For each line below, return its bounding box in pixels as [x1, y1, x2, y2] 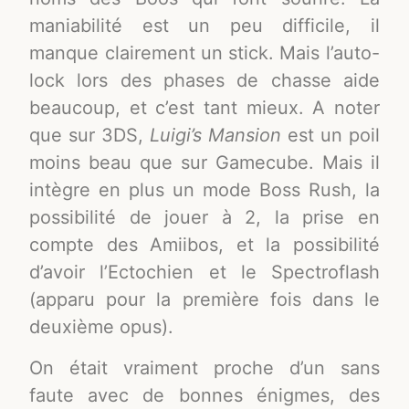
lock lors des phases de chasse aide [29, 69, 380, 92]
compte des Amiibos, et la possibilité [29, 234, 380, 257]
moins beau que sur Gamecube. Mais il [29, 152, 380, 174]
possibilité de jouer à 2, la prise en [29, 206, 380, 229]
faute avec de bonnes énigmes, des [29, 383, 380, 406]
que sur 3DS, [29, 124, 151, 147]
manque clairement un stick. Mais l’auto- [29, 42, 380, 65]
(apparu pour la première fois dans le [29, 288, 380, 311]
